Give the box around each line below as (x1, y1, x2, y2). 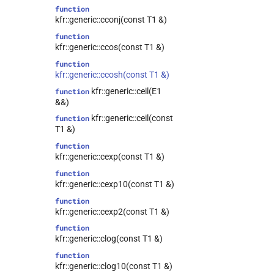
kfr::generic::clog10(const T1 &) (55, 261, 172, 271)
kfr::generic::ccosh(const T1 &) (55, 69, 169, 80)
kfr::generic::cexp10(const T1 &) (55, 179, 174, 189)
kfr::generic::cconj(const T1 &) (55, 15, 167, 25)
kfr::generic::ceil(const (89, 113, 173, 124)
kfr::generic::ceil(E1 (89, 86, 161, 96)
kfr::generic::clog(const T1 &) (55, 234, 163, 244)
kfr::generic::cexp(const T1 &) (55, 152, 165, 161)
